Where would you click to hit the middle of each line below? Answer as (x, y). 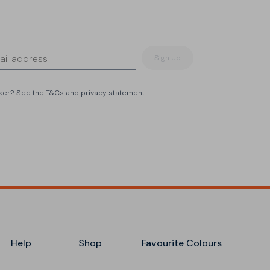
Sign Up (168, 58)
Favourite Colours (181, 243)
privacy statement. (113, 93)
